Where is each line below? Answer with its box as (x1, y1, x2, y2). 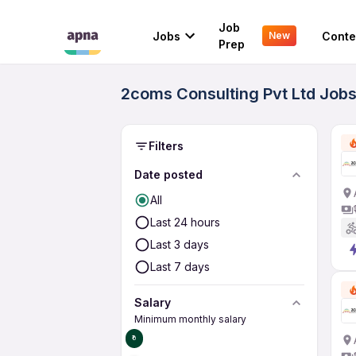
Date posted (134, 168, 203, 181)
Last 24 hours (150, 215, 220, 229)
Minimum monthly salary (134, 313, 246, 325)
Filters (149, 139, 184, 153)
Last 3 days (150, 238, 209, 251)
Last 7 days (150, 260, 210, 273)
